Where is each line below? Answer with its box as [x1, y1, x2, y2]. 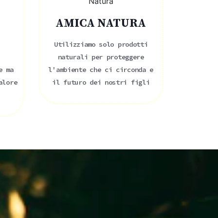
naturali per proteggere [57, 52, 144, 61]
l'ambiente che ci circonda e [48, 65, 154, 74]
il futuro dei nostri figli [52, 77, 150, 87]
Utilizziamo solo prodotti [54, 39, 148, 49]
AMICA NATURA [55, 16, 146, 31]
